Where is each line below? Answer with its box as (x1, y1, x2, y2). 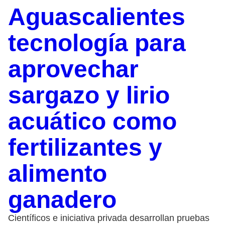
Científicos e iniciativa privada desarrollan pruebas (8, 212, 209, 223)
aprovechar (8, 55, 139, 82)
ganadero (8, 186, 117, 213)
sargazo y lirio (8, 81, 170, 108)
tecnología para (8, 29, 186, 56)
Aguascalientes (8, 3, 185, 30)
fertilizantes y (8, 134, 162, 161)
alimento (8, 160, 107, 187)
